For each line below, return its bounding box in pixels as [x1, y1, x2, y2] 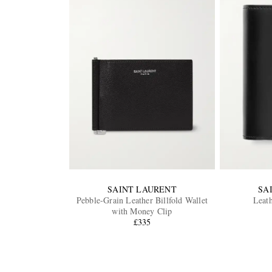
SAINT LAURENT [107, 183, 177, 195]
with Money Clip [112, 205, 172, 217]
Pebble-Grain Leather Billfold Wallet [76, 194, 208, 206]
